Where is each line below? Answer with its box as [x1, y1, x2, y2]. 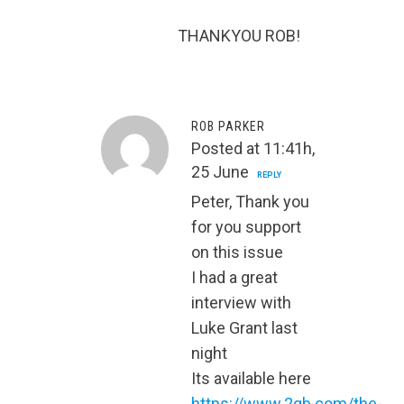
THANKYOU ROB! [178, 26, 300, 46]
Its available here [191, 369, 311, 389]
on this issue [191, 243, 283, 262]
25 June [191, 162, 249, 182]
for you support [191, 217, 301, 237]
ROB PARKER [191, 119, 265, 134]
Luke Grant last [191, 318, 298, 338]
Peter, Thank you [191, 192, 309, 212]
